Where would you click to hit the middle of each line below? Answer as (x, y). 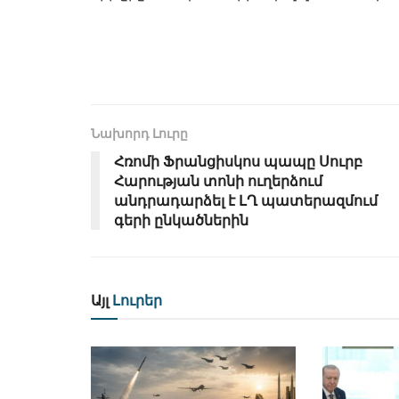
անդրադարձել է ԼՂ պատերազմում (246, 200)
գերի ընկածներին (181, 220)
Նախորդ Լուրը (139, 133)
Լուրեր (135, 300)
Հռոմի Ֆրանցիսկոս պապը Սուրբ (238, 161)
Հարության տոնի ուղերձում (218, 181)
